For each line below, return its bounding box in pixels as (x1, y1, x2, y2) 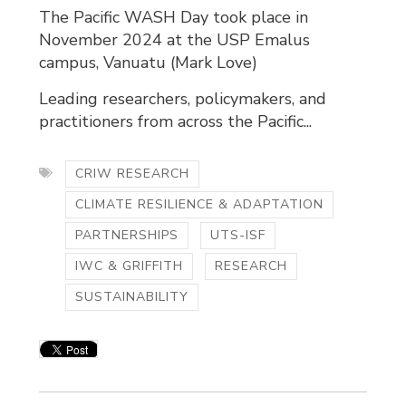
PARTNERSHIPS (75, 226, 179, 244)
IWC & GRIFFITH (75, 256, 184, 275)
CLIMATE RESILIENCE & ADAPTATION (75, 195, 324, 213)
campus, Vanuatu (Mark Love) (39, 51, 258, 73)
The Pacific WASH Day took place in (39, 5, 309, 28)
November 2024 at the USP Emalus (39, 28, 311, 51)
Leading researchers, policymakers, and (39, 87, 327, 110)
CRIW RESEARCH (75, 164, 190, 182)
